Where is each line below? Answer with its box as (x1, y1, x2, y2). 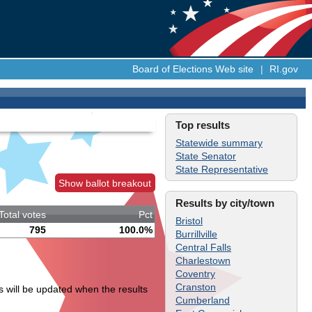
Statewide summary (175, 137, 263, 149)
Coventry (175, 267, 215, 279)
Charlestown (175, 254, 231, 266)
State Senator (175, 150, 236, 162)
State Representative (175, 164, 268, 175)
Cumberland (175, 294, 230, 306)
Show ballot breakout (58, 177, 152, 189)
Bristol (175, 214, 203, 226)
